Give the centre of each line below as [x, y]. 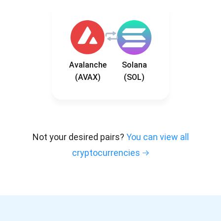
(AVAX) [88, 77]
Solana [134, 65]
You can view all [157, 137]
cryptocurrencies [106, 153]
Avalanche [88, 65]
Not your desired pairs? [79, 137]
